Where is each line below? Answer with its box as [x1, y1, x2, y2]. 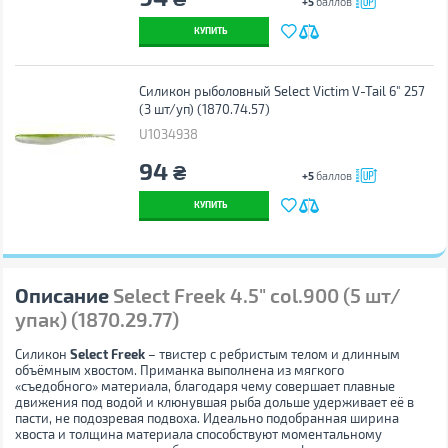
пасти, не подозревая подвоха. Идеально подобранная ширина [14, 410, 399, 426]
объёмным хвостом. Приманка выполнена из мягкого [14, 362, 344, 378]
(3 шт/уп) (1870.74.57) [138, 101, 270, 117]
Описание [14, 283, 109, 307]
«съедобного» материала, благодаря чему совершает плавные [14, 378, 395, 394]
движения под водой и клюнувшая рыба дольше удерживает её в [14, 394, 414, 410]
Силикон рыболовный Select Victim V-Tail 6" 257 [138, 83, 425, 99]
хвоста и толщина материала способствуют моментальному [14, 426, 382, 442]
